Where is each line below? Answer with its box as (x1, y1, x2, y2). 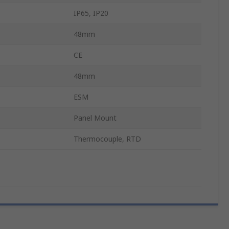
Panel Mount (74, 113, 117, 123)
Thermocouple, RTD (74, 134, 141, 144)
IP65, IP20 (74, 8, 108, 18)
